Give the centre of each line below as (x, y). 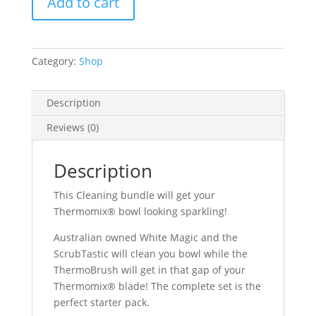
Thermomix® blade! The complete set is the (157, 286)
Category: (55, 61)
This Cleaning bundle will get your (134, 195)
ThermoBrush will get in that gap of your (149, 270)
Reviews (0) (72, 127)
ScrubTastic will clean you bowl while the (150, 254)
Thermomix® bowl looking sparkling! (140, 211)
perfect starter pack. (101, 302)
